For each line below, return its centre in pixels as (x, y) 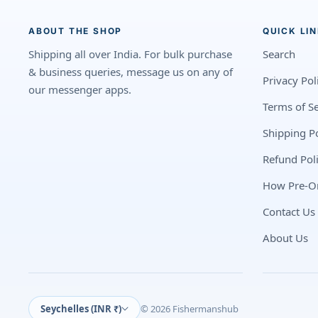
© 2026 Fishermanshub (190, 308)
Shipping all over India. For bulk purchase (130, 54)
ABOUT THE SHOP (76, 31)
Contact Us (289, 211)
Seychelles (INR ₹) (81, 308)
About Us (285, 237)
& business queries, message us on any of (131, 71)
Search (279, 54)
